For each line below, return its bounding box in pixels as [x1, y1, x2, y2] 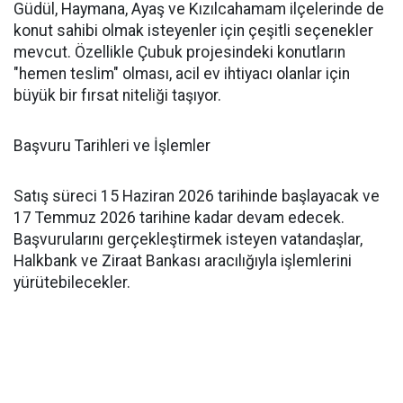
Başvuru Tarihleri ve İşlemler [13, 137, 210, 155]
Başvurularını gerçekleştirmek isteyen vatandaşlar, [13, 230, 363, 248]
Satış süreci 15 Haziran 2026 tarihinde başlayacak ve [13, 187, 380, 205]
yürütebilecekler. [13, 273, 130, 291]
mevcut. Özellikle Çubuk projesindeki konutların [13, 43, 345, 61]
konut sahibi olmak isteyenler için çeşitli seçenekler [13, 22, 373, 40]
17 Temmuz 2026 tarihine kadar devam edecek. [13, 209, 345, 227]
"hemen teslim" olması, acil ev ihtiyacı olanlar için [13, 65, 350, 83]
